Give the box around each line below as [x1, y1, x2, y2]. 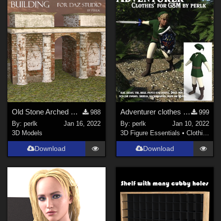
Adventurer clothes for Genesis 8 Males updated [183, 107, 190, 116]
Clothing [186, 129, 203, 137]
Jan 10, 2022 [172, 120, 209, 128]
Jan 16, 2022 [64, 120, 101, 128]
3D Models [12, 129, 43, 137]
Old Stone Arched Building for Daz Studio [71, 107, 78, 116]
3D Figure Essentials [120, 129, 180, 137]
